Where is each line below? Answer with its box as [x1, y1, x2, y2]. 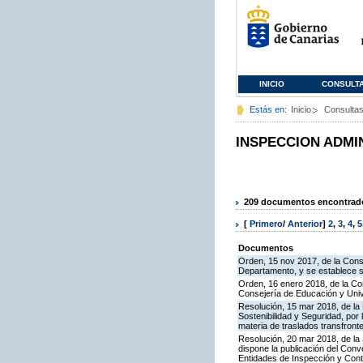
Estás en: [250, 105, 287, 114]
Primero [250, 219, 283, 229]
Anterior [288, 219, 322, 229]
